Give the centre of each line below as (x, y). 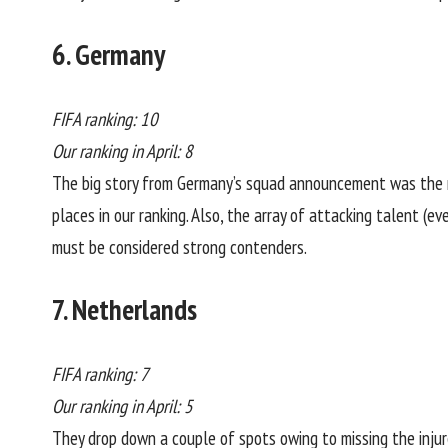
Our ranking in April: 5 (122, 405)
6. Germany (108, 55)
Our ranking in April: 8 (122, 150)
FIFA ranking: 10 (105, 118)
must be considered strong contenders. (179, 246)
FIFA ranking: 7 (100, 373)
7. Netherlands (124, 310)
